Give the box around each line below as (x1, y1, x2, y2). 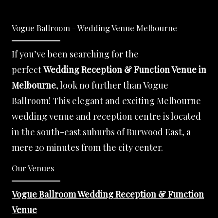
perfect (12, 64, 43, 76)
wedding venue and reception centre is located (12, 110, 201, 123)
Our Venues (12, 163, 54, 174)
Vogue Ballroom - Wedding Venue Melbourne (12, 22, 177, 34)
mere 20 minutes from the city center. (12, 142, 163, 154)
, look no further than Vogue (56, 79, 168, 91)
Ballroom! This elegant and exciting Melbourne (12, 95, 201, 107)
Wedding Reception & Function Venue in (43, 64, 206, 76)
